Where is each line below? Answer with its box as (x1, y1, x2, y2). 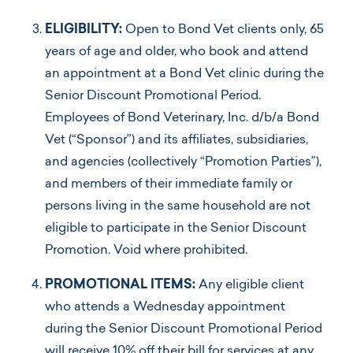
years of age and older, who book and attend (45, 45, 308, 58)
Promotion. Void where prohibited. (45, 243, 251, 257)
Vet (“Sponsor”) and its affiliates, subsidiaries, (45, 133, 308, 147)
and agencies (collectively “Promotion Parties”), (45, 155, 321, 169)
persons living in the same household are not (45, 199, 310, 213)
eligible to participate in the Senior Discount (45, 221, 307, 235)
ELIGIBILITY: (45, 23, 122, 36)
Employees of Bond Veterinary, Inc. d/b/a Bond (45, 111, 319, 124)
